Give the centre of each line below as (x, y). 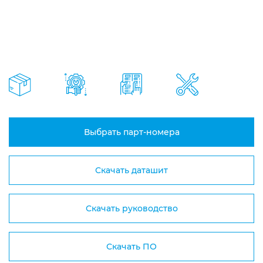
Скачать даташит (131, 170)
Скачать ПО (131, 246)
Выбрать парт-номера (131, 132)
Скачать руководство (131, 208)
